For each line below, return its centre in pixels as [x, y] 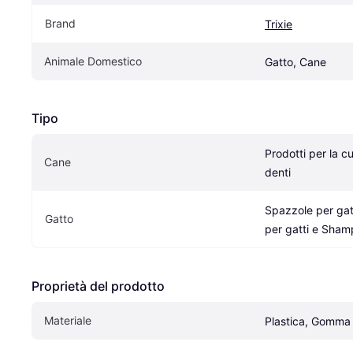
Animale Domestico [93, 61]
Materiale [68, 320]
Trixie [279, 24]
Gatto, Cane [295, 61]
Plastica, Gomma [308, 321]
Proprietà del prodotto [98, 286]
